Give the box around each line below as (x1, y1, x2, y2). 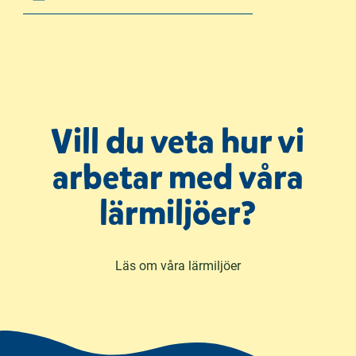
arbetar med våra (52, 154, 304, 199)
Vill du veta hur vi (51, 118, 305, 164)
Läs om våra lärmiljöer (114, 257, 241, 273)
